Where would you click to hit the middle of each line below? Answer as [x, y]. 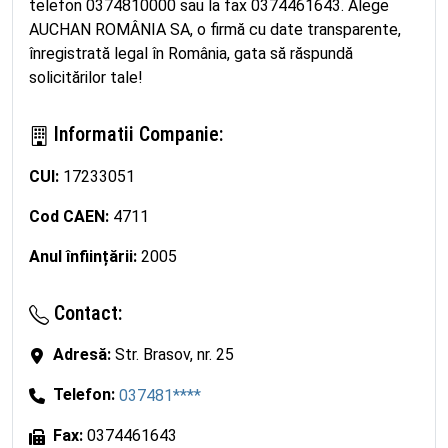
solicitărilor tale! [86, 77]
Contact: [85, 312]
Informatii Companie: [136, 134]
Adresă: [82, 354]
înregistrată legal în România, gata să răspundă [191, 53]
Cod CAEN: [69, 216]
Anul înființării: [83, 256]
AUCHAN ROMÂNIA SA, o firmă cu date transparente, [215, 29]
